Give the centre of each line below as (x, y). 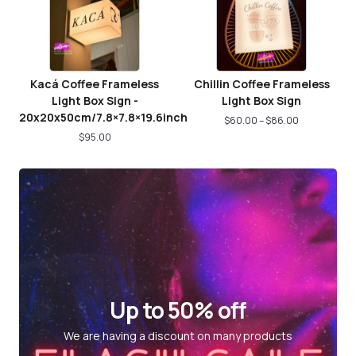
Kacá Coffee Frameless (95, 84)
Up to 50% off (178, 310)
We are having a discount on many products (178, 335)
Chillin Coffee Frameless (261, 84)
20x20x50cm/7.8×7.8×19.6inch (103, 117)
